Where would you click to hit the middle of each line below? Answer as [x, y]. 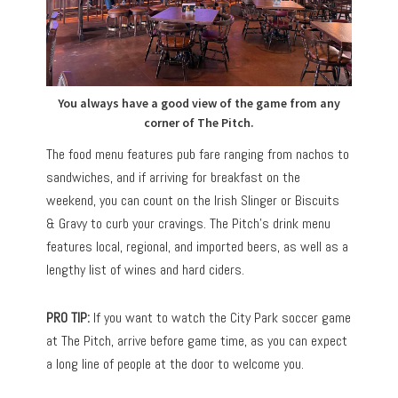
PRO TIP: [70, 318]
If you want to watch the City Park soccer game [223, 318]
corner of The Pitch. [199, 123]
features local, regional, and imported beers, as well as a [198, 247]
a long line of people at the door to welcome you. [175, 364]
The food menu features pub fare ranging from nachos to [198, 155]
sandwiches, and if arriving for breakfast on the [174, 178]
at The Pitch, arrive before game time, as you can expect [197, 341]
